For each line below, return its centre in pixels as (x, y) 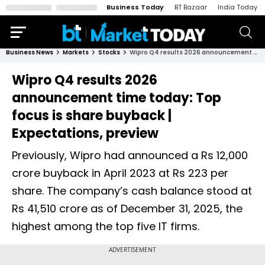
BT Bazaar (191, 7)
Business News (30, 52)
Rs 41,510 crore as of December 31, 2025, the (127, 209)
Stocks (109, 52)
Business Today (135, 7)
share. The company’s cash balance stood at (132, 191)
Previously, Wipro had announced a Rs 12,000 (130, 155)
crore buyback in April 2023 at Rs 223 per (120, 173)
